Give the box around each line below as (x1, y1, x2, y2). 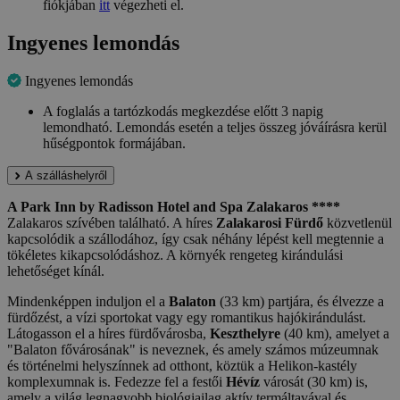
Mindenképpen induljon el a (7, 294, 169, 310)
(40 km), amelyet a (280, 326, 389, 342)
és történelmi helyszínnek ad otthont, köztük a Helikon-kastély (7, 358, 357, 374)
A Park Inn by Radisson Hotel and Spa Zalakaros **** (7, 199, 340, 215)
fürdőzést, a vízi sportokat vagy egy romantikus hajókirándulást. (7, 310, 366, 326)
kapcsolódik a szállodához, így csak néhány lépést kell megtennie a (7, 231, 384, 247)
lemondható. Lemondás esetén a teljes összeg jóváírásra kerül (43, 120, 387, 136)
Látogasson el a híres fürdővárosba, (7, 326, 210, 342)
